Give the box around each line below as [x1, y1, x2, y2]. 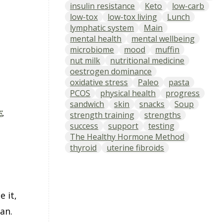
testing [148, 120, 175, 131]
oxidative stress [70, 76, 128, 88]
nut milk [70, 55, 101, 66]
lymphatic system [70, 22, 134, 33]
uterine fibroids [107, 142, 165, 153]
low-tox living [108, 11, 158, 22]
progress [166, 87, 200, 99]
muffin [155, 44, 180, 55]
